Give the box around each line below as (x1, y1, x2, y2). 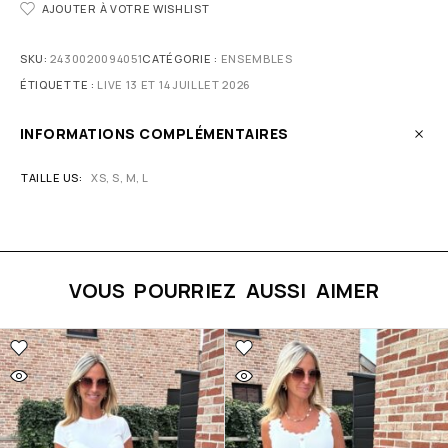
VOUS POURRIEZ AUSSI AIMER (68, 276, 380, 304)
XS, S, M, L (91, 169, 149, 185)
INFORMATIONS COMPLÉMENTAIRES (20, 123, 289, 143)
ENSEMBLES (220, 50, 293, 66)
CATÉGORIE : (142, 50, 221, 66)
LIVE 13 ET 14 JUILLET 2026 (97, 76, 252, 92)
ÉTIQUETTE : (20, 76, 98, 92)
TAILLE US (21, 169, 79, 185)
